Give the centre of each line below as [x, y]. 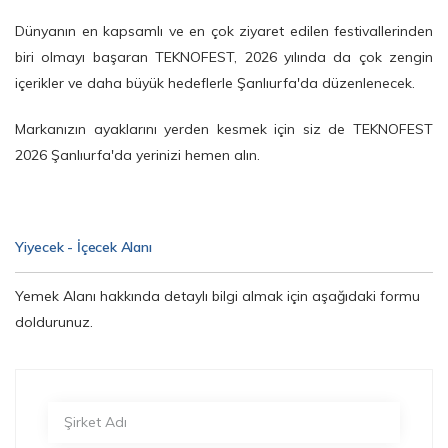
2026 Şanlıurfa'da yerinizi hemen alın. [137, 155]
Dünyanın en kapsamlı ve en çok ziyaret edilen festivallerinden [224, 31]
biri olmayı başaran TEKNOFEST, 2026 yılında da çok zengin [224, 57]
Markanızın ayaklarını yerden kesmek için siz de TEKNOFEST [224, 129]
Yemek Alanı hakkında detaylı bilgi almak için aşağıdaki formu [217, 296]
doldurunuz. [54, 322]
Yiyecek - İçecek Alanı [83, 247]
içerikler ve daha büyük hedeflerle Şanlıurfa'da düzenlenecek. [215, 83]
